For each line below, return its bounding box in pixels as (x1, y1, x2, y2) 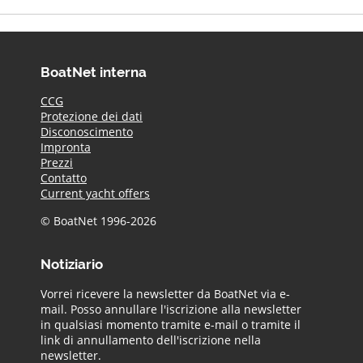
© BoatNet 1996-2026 (41, 212, 156, 228)
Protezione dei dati (41, 109, 143, 125)
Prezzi (41, 155, 73, 171)
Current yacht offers (41, 186, 150, 202)
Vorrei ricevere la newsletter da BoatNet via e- (41, 285, 290, 301)
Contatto (41, 170, 87, 186)
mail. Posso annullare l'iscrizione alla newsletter (41, 301, 301, 317)
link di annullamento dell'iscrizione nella (41, 331, 261, 348)
